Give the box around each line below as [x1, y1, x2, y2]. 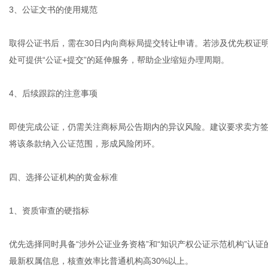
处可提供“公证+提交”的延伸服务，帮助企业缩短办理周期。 [9, 55, 229, 65]
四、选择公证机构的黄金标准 [9, 172, 118, 182]
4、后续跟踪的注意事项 [9, 89, 98, 98]
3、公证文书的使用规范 [9, 5, 98, 14]
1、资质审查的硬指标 [9, 206, 89, 215]
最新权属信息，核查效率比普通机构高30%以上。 [9, 256, 193, 266]
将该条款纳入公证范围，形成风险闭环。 [9, 139, 160, 148]
